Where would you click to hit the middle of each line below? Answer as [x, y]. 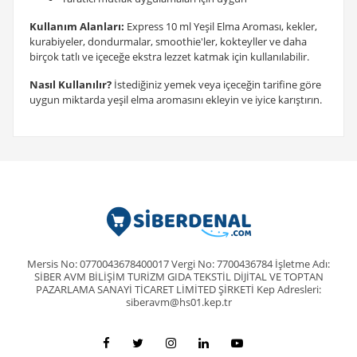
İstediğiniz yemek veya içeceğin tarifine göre [216, 84]
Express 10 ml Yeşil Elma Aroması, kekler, [220, 26]
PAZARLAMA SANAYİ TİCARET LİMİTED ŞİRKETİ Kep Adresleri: [178, 289]
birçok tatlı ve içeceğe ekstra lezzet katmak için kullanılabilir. [169, 57]
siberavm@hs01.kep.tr [178, 302]
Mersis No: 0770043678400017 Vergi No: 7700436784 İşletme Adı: [178, 264]
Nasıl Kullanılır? [70, 84]
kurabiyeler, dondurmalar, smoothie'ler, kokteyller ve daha [168, 41]
